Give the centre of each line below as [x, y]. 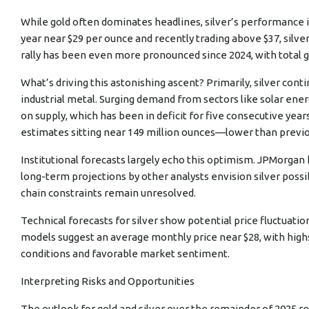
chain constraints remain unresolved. [108, 193]
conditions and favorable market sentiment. [125, 253]
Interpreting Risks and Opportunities [108, 281]
